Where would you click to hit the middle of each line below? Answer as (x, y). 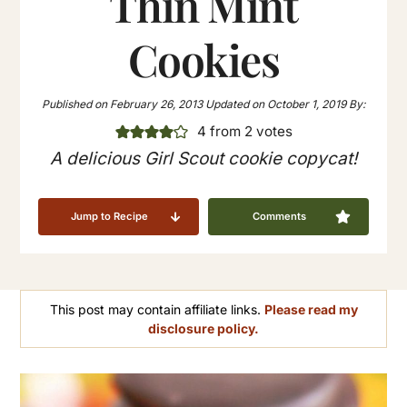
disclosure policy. (203, 329)
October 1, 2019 (305, 104)
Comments (279, 217)
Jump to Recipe (110, 217)
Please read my (311, 310)
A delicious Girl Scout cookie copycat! (203, 159)
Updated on (235, 104)
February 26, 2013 (155, 104)
